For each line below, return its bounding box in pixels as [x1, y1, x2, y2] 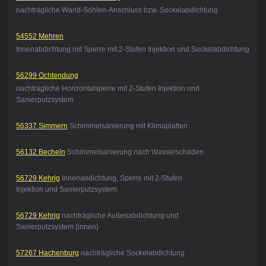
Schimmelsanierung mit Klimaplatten [67, 122, 188, 131]
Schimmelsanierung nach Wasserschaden [65, 148, 204, 157]
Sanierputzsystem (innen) [15, 223, 99, 232]
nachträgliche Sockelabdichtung [78, 249, 185, 258]
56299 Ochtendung [15, 71, 78, 80]
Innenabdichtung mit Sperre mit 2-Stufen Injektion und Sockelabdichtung [15, 45, 249, 54]
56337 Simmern [15, 122, 68, 131]
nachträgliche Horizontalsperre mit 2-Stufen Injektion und [15, 84, 199, 93]
